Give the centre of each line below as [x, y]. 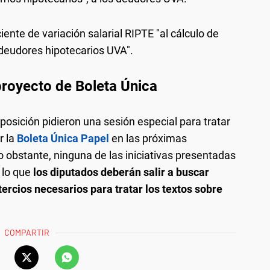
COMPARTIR [27, 233]
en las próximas [148, 139]
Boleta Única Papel [63, 139]
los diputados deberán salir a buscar [120, 172]
